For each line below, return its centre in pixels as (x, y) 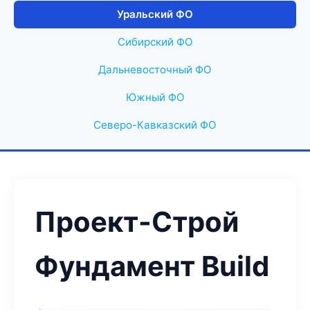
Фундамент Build (152, 266)
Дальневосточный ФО (155, 70)
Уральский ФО (155, 14)
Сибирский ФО (155, 42)
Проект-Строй (137, 222)
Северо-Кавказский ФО (155, 125)
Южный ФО (155, 97)
